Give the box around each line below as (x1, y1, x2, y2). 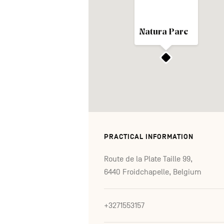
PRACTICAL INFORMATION (104, 132, 193, 141)
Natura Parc (139, 27, 188, 37)
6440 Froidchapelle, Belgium (104, 167, 201, 176)
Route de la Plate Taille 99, (104, 154, 192, 163)
